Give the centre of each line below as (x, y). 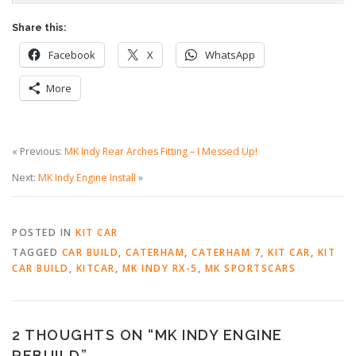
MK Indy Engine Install (87, 177)
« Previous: (38, 151)
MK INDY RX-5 (160, 268)
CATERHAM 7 (226, 252)
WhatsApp (230, 55)
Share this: (39, 28)
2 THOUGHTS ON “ (83, 335)
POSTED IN (44, 232)
